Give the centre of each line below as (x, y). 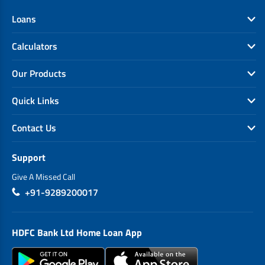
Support (29, 157)
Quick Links (35, 100)
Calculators (35, 46)
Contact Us (34, 127)
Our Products (39, 73)
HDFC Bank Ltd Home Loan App (77, 232)
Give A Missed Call (43, 176)
